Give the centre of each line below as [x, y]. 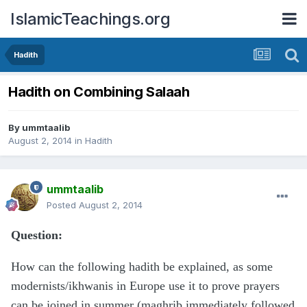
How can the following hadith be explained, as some [142, 267]
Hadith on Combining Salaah [99, 92]
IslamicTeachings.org [90, 19]
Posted [63, 205]
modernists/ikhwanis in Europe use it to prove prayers [145, 286]
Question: [37, 235]
